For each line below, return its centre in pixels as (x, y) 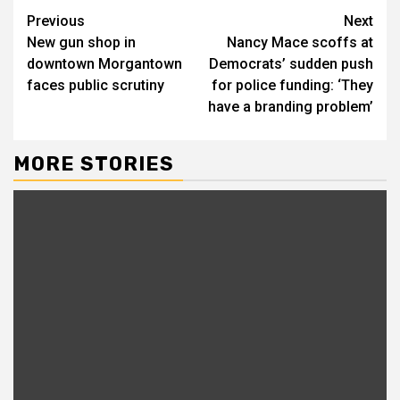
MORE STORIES (94, 163)
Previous (56, 21)
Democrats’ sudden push (291, 63)
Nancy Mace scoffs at (300, 42)
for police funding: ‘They (292, 85)
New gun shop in (81, 42)
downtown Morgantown (104, 63)
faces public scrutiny (96, 85)
